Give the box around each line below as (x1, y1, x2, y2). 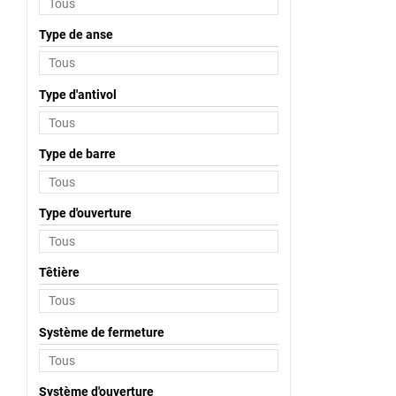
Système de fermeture (38, 324, 164, 339)
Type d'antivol (38, 87, 117, 102)
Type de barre (38, 146, 116, 161)
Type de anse (38, 27, 113, 42)
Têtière (38, 265, 80, 280)
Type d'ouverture (38, 206, 132, 220)
